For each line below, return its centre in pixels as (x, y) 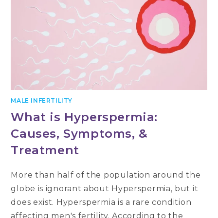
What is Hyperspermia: (84, 117)
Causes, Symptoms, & (79, 133)
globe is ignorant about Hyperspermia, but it (105, 188)
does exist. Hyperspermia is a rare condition (101, 202)
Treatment (45, 150)
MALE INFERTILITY (42, 100)
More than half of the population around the (106, 175)
